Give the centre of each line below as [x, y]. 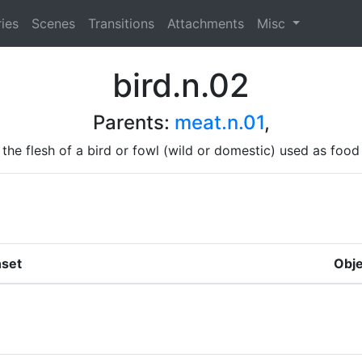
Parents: [133, 122]
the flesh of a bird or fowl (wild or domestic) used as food [181, 150]
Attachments [205, 23]
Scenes [53, 23]
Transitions [121, 23]
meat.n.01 [219, 122]
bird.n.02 [181, 85]
